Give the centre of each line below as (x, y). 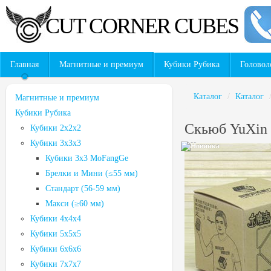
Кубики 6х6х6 (56, 249)
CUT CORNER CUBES (142, 26)
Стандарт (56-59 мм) (83, 188)
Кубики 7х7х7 (56, 264)
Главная (24, 64)
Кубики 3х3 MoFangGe (87, 158)
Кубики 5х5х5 (56, 234)
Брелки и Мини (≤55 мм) (92, 173)
